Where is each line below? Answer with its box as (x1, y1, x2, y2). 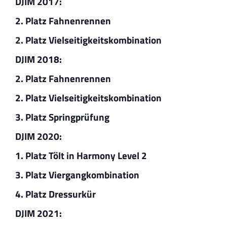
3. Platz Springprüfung (15, 109, 109, 124)
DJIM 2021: (15, 205, 64, 220)
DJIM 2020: (15, 128, 64, 143)
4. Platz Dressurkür (15, 186, 96, 201)
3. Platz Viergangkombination (15, 167, 139, 182)
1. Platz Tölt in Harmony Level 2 (15, 147, 147, 163)
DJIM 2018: (15, 51, 64, 66)
